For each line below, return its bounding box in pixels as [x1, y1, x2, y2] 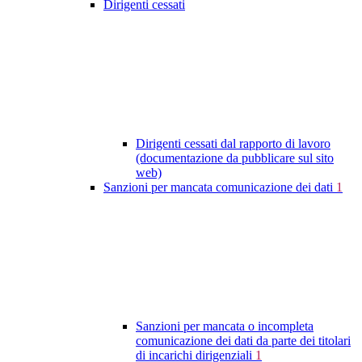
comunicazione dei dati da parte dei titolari [136, 334, 351, 348]
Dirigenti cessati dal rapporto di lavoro [136, 137, 330, 151]
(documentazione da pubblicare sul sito [136, 151, 334, 166]
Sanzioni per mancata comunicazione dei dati [103, 180, 336, 195]
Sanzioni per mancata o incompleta [136, 319, 314, 334]
